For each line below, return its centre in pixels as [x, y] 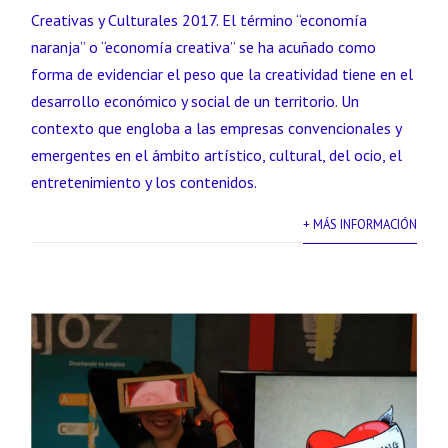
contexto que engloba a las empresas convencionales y [216, 128]
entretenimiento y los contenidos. [144, 182]
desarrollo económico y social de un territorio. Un [195, 101]
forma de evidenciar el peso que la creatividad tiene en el [222, 74]
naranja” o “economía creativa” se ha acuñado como [204, 47]
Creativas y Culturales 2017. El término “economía [199, 20]
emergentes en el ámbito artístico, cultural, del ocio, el [217, 155]
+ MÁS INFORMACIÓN [359, 224]
